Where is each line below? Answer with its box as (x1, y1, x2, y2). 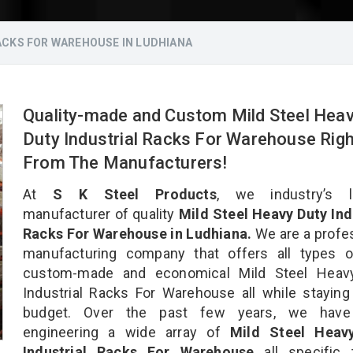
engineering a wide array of (23, 323, 231, 340)
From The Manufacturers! (23, 152, 232, 173)
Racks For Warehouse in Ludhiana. (23, 225, 252, 242)
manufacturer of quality (23, 205, 175, 222)
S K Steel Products (52, 185, 217, 203)
